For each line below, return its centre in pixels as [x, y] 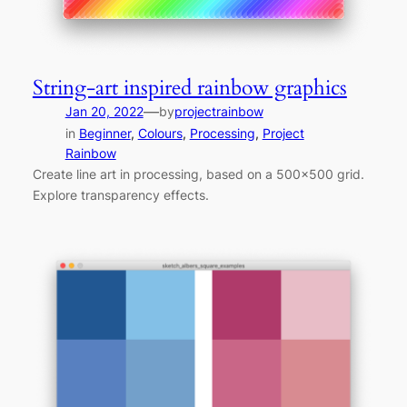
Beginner [104, 133]
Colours [160, 133]
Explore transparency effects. [120, 194]
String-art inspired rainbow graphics [189, 87]
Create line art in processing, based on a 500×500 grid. [198, 174]
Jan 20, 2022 [104, 111]
